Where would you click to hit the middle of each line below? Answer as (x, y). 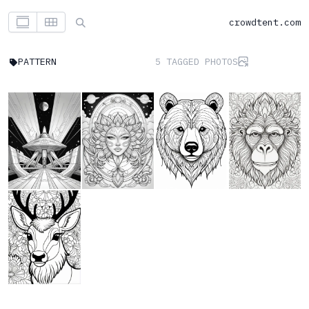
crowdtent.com (265, 22)
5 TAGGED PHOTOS (197, 61)
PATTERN (37, 61)
